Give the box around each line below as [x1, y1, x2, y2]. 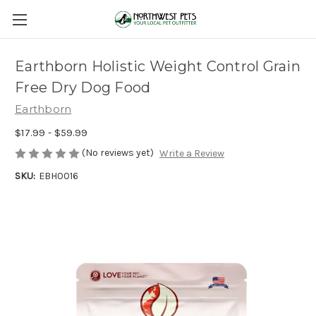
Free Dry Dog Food [15, 79, 151, 97]
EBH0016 [38, 170, 78, 183]
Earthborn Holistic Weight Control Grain [15, 58, 300, 75]
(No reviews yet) [82, 146, 154, 159]
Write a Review [159, 147, 224, 160]
